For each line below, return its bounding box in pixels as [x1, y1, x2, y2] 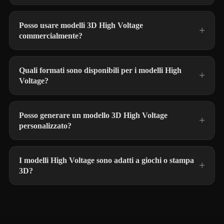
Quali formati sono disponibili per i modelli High [19, 66, 181, 74]
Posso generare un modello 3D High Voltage [19, 111, 167, 119]
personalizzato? [19, 121, 71, 130]
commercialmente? [19, 31, 82, 40]
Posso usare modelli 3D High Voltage [19, 21, 143, 29]
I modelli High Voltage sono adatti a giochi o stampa [19, 156, 194, 164]
